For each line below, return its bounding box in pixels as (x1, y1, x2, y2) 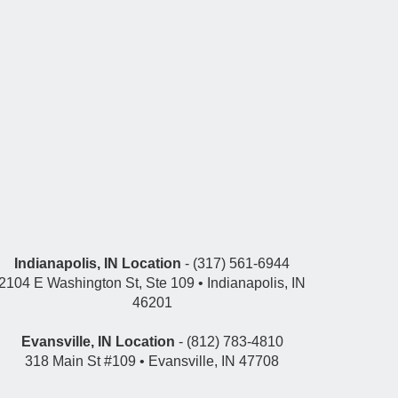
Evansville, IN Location (20, 333, 175, 349)
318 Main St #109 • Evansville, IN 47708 (25, 353, 279, 369)
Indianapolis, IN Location (14, 255, 181, 271)
